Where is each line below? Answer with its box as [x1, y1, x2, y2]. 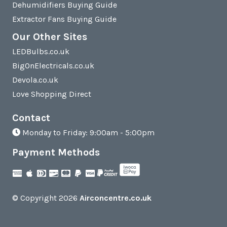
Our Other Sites [12, 31, 87, 43]
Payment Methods [12, 146, 100, 159]
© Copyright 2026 [12, 193, 80, 203]
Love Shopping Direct [12, 89, 91, 99]
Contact [12, 112, 50, 124]
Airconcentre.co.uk [80, 193, 152, 203]
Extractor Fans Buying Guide [12, 14, 117, 24]
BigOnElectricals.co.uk [12, 61, 94, 71]
